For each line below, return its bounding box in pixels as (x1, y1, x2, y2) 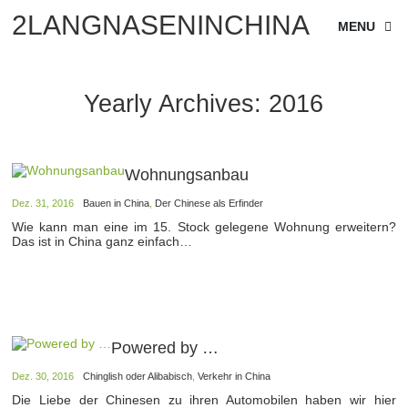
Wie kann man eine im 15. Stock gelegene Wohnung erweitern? (12, 219, 396, 234)
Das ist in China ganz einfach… (12, 234, 193, 249)
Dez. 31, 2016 (12, 198, 75, 209)
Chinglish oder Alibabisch (83, 371, 193, 382)
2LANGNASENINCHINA (12, 10, 311, 40)
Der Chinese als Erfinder (155, 198, 264, 209)
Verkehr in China (198, 371, 271, 382)
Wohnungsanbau (125, 166, 250, 184)
